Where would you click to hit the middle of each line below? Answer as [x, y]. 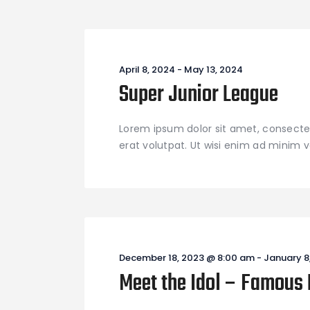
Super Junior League [199, 95]
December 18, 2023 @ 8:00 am [187, 258]
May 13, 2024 [213, 69]
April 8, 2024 [147, 69]
